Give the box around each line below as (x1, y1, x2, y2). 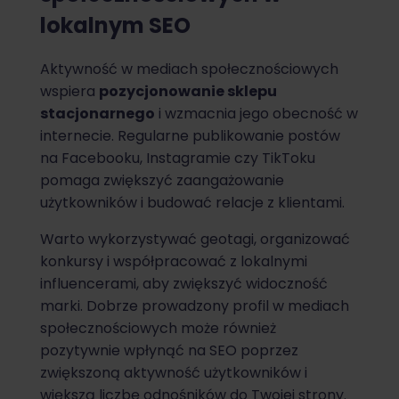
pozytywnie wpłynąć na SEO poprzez (40, 340, 298, 362)
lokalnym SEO (40, 10, 191, 40)
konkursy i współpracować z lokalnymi (40, 251, 307, 273)
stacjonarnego (40, 103, 155, 125)
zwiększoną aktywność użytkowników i (40, 362, 307, 384)
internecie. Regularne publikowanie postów (40, 126, 340, 147)
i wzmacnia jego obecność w (155, 103, 358, 125)
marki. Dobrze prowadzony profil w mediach (40, 296, 349, 317)
